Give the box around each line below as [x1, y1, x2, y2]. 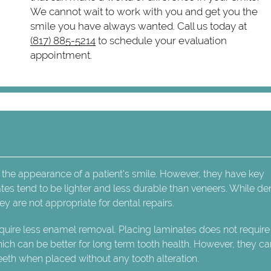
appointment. [30, 48, 92, 61]
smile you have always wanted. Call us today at [30, 19, 247, 32]
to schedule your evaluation [96, 34, 227, 47]
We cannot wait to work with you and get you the [30, 5, 258, 18]
